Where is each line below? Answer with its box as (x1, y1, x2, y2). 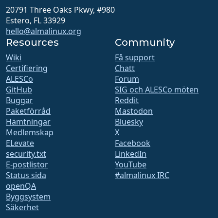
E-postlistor (6, 159, 48, 170)
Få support (115, 52, 155, 63)
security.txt (6, 148, 46, 160)
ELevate (6, 138, 34, 149)
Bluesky (115, 116, 143, 127)
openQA (6, 181, 36, 192)
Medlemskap (6, 127, 54, 138)
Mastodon (115, 106, 153, 117)
